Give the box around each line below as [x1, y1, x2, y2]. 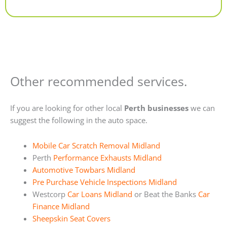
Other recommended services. [10, 72, 187, 90]
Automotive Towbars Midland [32, 164, 135, 175]
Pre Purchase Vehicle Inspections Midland [32, 176, 177, 187]
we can [188, 103, 215, 113]
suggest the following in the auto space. [10, 115, 147, 126]
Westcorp [32, 188, 67, 199]
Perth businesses [124, 103, 188, 113]
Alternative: [21, 2, 61, 12]
